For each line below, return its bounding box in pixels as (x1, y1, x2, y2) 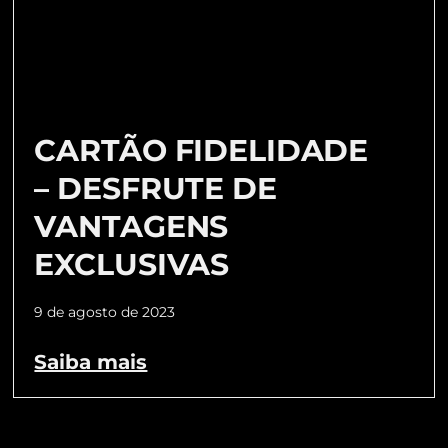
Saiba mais (34, 350, 148, 375)
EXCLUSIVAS (34, 246, 230, 284)
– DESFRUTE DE (34, 170, 277, 208)
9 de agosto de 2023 (34, 303, 176, 322)
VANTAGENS (34, 208, 229, 246)
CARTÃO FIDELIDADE (34, 132, 369, 170)
